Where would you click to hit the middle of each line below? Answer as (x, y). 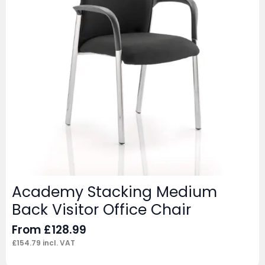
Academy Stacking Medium (114, 192)
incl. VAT (58, 243)
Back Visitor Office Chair (101, 210)
